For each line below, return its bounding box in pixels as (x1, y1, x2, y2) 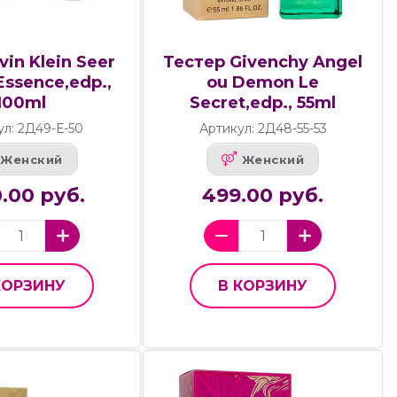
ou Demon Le (206, 73, 320, 93)
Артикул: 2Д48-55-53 (198, 121, 327, 137)
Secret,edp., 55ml (190, 93, 337, 113)
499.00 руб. (202, 183, 324, 208)
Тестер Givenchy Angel (163, 52, 363, 73)
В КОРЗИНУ (218, 277, 308, 295)
